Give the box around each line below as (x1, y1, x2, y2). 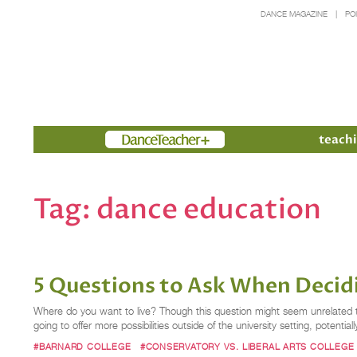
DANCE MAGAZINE (260, 10, 328, 18)
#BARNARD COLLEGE (33, 340, 131, 352)
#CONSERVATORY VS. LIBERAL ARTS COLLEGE (139, 340, 355, 352)
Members (105, 131, 163, 147)
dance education (96, 190, 321, 229)
